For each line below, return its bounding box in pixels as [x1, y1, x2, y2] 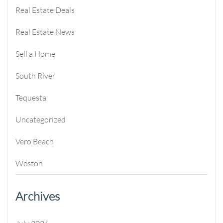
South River [15, 71, 55, 80]
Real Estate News [15, 27, 75, 36]
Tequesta [15, 93, 46, 102]
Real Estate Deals [15, 5, 75, 14]
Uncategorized [15, 114, 66, 124]
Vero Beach [15, 136, 54, 146]
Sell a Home [15, 49, 55, 58]
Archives [15, 189, 60, 203]
